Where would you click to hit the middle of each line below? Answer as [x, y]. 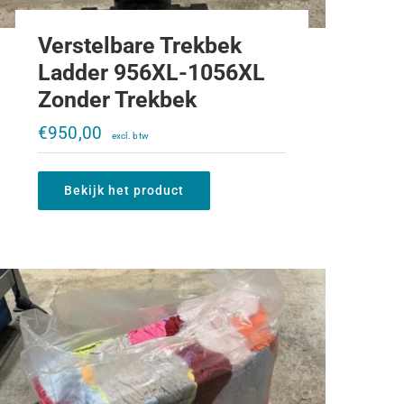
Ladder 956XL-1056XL [151, 73]
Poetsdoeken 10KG [162, 112]
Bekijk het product [124, 190]
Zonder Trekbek [117, 100]
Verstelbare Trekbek [139, 46]
